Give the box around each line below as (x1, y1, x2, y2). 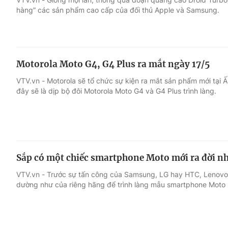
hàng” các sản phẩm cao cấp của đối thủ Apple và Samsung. (16, 5, 219, 14)
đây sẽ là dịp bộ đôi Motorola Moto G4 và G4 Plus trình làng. (16, 86, 216, 95)
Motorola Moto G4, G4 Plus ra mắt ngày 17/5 (16, 58, 210, 70)
